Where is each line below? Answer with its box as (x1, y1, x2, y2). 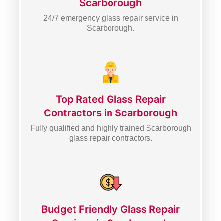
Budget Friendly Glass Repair (41, 203, 180, 215)
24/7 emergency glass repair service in (43, 14, 178, 22)
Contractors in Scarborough (44, 107, 177, 119)
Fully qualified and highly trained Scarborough (30, 124, 191, 132)
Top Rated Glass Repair (55, 93, 166, 105)
